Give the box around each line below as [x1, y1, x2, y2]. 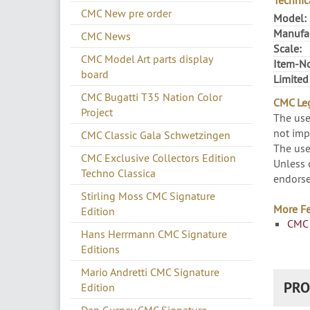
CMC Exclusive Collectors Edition [81, 151, 236, 165]
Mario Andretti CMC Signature [81, 265, 219, 280]
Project [81, 105, 113, 120]
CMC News [81, 29, 131, 44]
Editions [81, 242, 120, 257]
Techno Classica [81, 166, 156, 181]
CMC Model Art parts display [81, 52, 212, 66]
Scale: [273, 42, 302, 56]
